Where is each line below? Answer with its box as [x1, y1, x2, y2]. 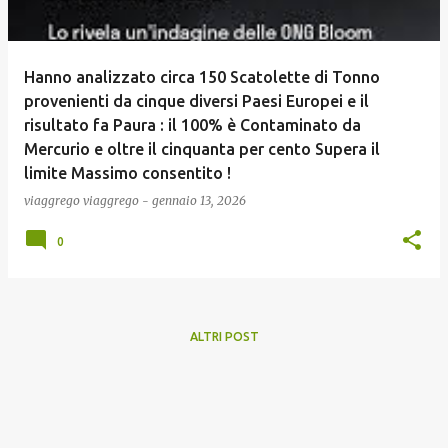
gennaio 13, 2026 [152, 193, 246, 208]
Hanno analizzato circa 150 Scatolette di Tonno [24, 68, 380, 86]
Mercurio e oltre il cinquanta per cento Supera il [24, 140, 380, 158]
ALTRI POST [189, 330, 259, 343]
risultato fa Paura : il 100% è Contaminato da [24, 116, 361, 134]
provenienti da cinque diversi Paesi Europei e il [24, 92, 369, 110]
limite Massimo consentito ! [24, 164, 231, 182]
